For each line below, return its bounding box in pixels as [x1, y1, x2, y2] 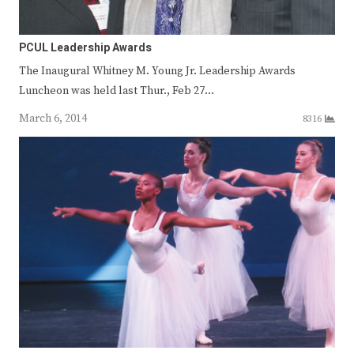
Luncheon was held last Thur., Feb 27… [19, 84, 214, 99]
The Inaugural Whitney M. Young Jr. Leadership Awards [19, 64, 296, 79]
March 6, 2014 [19, 111, 87, 126]
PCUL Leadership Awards [19, 40, 152, 57]
